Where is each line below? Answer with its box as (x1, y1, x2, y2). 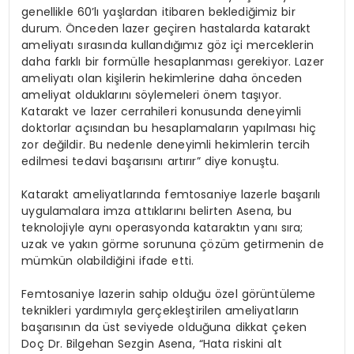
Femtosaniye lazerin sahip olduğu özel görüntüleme (21, 285, 316, 302)
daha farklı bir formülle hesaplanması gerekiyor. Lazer (21, 53, 324, 70)
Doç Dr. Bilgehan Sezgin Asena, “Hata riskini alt (21, 335, 282, 352)
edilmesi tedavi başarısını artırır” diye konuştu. (21, 153, 280, 169)
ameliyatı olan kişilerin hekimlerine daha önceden (21, 70, 303, 86)
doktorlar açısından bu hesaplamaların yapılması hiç (21, 119, 317, 136)
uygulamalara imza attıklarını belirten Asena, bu (21, 202, 292, 219)
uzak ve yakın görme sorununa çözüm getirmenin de (21, 235, 324, 252)
